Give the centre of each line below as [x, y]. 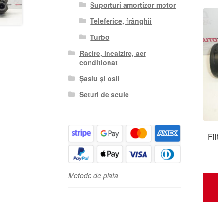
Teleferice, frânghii [121, 21]
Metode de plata [93, 175]
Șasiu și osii [99, 78]
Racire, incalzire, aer [112, 53]
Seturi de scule [104, 94]
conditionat [98, 62]
